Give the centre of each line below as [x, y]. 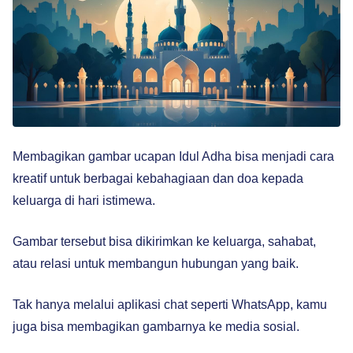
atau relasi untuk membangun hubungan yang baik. [156, 264]
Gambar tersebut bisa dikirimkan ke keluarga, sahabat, [164, 242]
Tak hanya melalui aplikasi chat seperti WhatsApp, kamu [170, 305]
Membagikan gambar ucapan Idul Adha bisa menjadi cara [173, 156]
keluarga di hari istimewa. [84, 201]
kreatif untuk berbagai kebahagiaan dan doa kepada [158, 178]
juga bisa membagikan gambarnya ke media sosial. [156, 327]
